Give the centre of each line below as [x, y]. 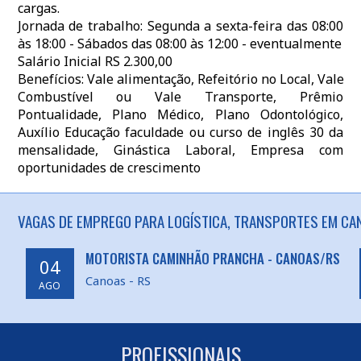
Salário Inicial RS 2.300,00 [95, 61]
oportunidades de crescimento [109, 168]
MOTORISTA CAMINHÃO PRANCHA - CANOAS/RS [212, 258]
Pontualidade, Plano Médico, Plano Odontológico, [180, 114]
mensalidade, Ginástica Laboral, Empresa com [180, 150]
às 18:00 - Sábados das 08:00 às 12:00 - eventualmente [179, 44]
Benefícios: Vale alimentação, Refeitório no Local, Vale [180, 79]
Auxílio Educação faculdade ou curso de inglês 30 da [180, 132]
